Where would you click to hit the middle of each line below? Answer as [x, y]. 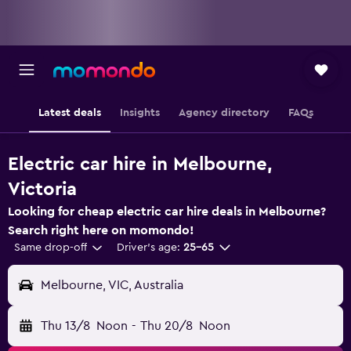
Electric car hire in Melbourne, [140, 165]
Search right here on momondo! [101, 230]
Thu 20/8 [166, 326]
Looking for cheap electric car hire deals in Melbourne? [167, 212]
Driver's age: [148, 248]
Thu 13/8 [65, 326]
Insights [139, 113]
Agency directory [224, 113]
